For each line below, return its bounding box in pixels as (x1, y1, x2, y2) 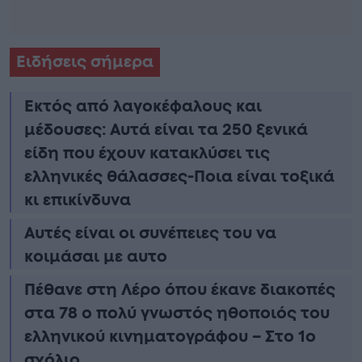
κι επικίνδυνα (24, 192, 131, 208)
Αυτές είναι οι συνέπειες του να (24, 225, 276, 242)
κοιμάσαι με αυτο (24, 248, 167, 265)
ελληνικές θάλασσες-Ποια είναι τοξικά (24, 168, 335, 185)
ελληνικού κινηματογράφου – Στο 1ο (24, 328, 316, 345)
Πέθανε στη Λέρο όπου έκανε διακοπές (24, 281, 335, 298)
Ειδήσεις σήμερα (16, 53, 154, 70)
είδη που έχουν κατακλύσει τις (24, 145, 270, 162)
